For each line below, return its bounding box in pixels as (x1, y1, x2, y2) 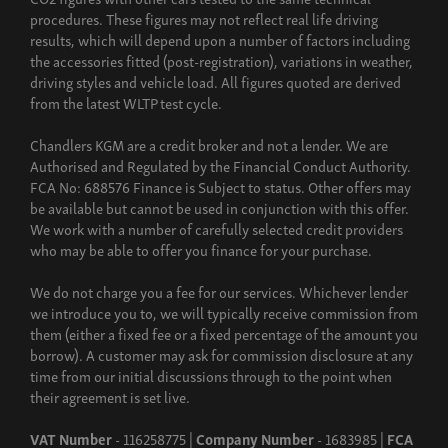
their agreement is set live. (30, 384, 190, 408)
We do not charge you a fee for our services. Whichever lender (30, 279, 408, 303)
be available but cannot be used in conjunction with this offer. (30, 195, 409, 219)
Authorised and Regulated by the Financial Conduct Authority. (30, 153, 411, 177)
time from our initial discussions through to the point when (30, 363, 392, 387)
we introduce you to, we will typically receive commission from (30, 300, 418, 324)
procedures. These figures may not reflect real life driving (30, 6, 378, 30)
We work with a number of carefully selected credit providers (30, 216, 403, 240)
